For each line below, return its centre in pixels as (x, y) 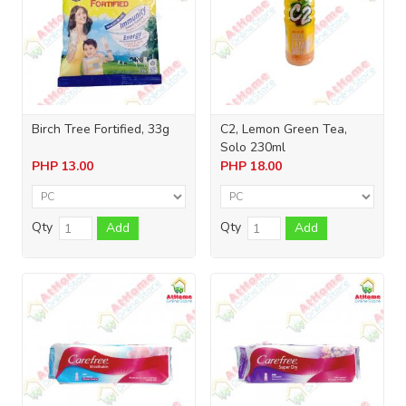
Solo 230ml (253, 148)
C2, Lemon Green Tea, (284, 130)
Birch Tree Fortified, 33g (101, 130)
